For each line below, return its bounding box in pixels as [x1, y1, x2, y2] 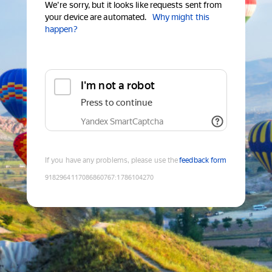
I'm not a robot [81, 79, 155, 92]
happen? [45, 24, 78, 35]
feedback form [179, 156, 227, 165]
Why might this [152, 12, 209, 22]
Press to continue [81, 97, 152, 109]
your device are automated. [45, 12, 147, 22]
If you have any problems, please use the [45, 156, 178, 165]
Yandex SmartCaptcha [81, 117, 163, 127]
